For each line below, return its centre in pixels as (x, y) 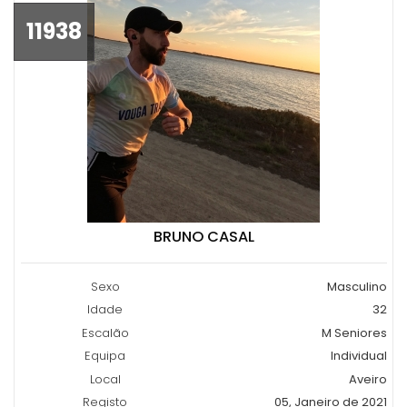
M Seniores (354, 333)
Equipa (105, 356)
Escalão (105, 333)
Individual (358, 356)
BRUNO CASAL (203, 236)
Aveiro (367, 379)
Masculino (357, 286)
